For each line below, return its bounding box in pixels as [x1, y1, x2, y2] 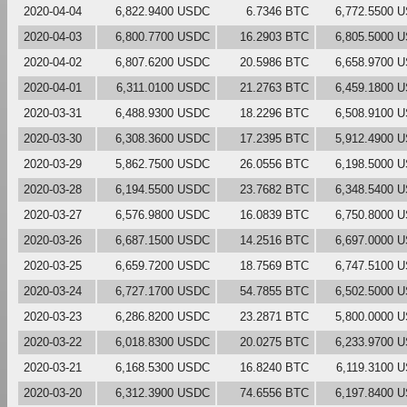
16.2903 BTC [240, 29, 309, 44]
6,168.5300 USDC [115, 360, 210, 374]
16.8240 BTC [240, 360, 309, 374]
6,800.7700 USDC [115, 29, 210, 44]
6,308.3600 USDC [115, 131, 210, 145]
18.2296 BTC [240, 105, 309, 120]
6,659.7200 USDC [115, 258, 210, 273]
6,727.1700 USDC [115, 283, 210, 298]
